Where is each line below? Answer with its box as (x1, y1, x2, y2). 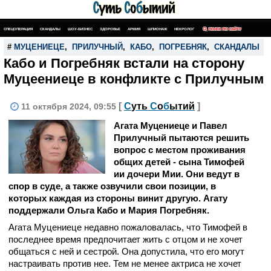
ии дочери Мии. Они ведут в (114, 169, 240, 179)
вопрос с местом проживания (114, 145, 246, 155)
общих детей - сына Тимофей (114, 157, 244, 167)
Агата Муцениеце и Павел (114, 120, 227, 131)
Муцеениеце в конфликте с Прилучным (4, 71, 264, 87)
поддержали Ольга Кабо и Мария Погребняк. (8, 205, 209, 215)
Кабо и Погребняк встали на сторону (4, 56, 244, 71)
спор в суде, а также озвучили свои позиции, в (8, 181, 216, 191)
